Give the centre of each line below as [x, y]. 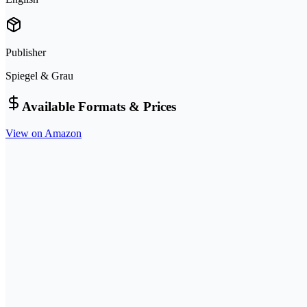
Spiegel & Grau [39, 75]
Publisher [26, 52]
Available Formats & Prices [99, 107]
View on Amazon [44, 133]
